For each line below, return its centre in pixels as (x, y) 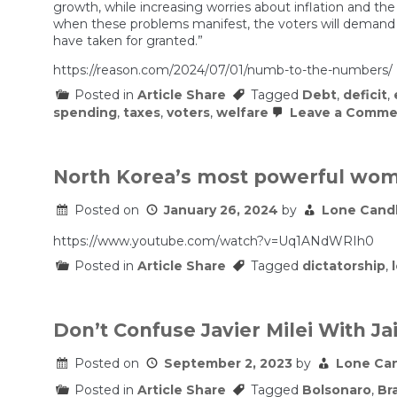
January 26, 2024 (221, 210)
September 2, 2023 (228, 364)
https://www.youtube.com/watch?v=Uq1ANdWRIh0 (214, 241)
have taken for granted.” (128, 41)
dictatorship (344, 266)
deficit (365, 95)
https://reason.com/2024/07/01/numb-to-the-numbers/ (223, 70)
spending (85, 113)
